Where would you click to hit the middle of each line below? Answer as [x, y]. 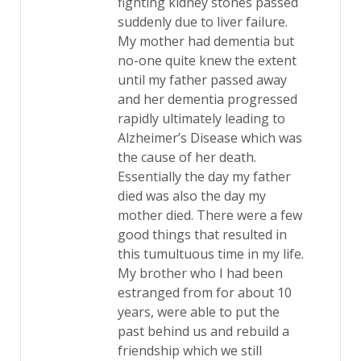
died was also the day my [192, 196]
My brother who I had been [200, 273]
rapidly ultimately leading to [201, 118]
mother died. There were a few [210, 215]
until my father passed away [202, 80]
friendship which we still [190, 351]
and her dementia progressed [207, 99]
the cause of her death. [187, 157]
